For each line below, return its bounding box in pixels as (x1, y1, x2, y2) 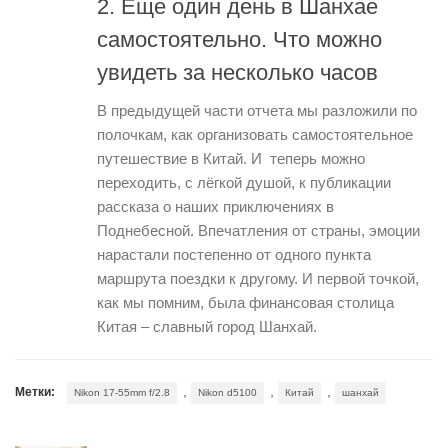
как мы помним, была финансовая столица (97, 293, 394, 311)
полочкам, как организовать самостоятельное (97, 125, 413, 143)
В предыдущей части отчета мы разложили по (97, 101, 417, 119)
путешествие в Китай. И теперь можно (97, 149, 365, 167)
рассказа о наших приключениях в (97, 197, 334, 215)
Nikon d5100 (198, 386, 257, 398)
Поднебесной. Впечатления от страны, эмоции (97, 221, 420, 239)
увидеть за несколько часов (97, 59, 378, 85)
